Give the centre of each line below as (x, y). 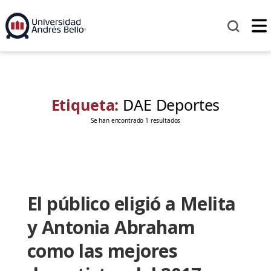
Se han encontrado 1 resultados (135, 121)
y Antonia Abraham (111, 227)
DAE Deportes (171, 105)
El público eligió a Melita (131, 204)
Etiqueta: (87, 105)
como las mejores (102, 251)
